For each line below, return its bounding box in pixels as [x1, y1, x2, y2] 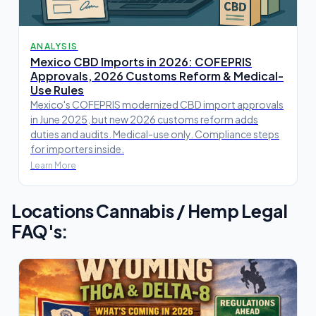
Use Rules [30, 82, 84, 97]
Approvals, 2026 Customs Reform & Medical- [30, 68, 284, 83]
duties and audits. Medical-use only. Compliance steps [30, 127, 279, 140]
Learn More [30, 159, 76, 171]
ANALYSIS [30, 40, 78, 51]
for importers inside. [30, 142, 124, 155]
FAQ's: [11, 219, 68, 242]
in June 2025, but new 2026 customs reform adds [30, 112, 258, 126]
